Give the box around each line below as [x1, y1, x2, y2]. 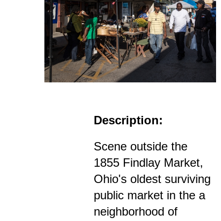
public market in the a [94, 188, 205, 202]
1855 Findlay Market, [94, 156, 203, 170]
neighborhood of [94, 205, 178, 219]
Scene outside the [94, 140, 187, 153]
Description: [94, 113, 163, 127]
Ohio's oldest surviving [94, 172, 211, 186]
